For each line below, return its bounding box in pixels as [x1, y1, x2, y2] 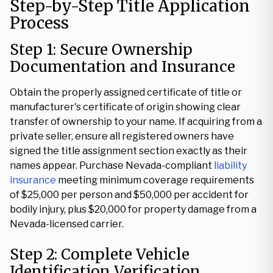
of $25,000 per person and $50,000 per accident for [10, 189, 249, 200]
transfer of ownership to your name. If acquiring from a [10, 116, 262, 127]
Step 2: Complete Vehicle [10, 245, 190, 264]
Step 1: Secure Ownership [10, 40, 193, 59]
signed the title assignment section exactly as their [10, 145, 247, 157]
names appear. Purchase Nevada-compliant [10, 160, 214, 171]
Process [10, 13, 69, 33]
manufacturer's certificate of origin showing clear [10, 101, 241, 113]
